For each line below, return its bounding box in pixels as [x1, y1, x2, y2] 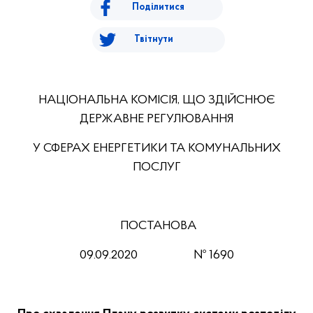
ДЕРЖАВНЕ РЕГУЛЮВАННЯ [80, 112, 233, 126]
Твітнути [133, 34, 173, 45]
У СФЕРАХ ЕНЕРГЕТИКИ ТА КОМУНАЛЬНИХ [32, 142, 281, 155]
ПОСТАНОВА [119, 219, 196, 233]
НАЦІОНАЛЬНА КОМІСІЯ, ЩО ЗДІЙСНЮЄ [38, 94, 275, 107]
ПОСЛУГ [132, 161, 181, 174]
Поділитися [132, 2, 184, 13]
